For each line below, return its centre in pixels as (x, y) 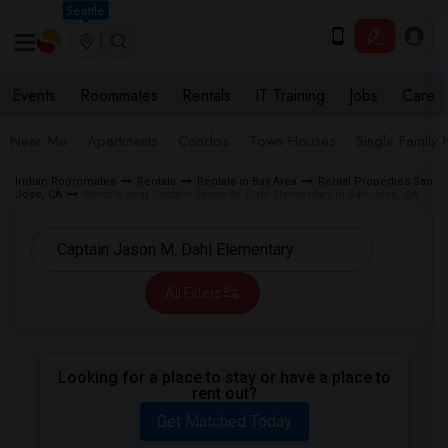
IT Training (290, 95)
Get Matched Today (224, 421)
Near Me (38, 141)
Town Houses (292, 141)
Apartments (122, 141)
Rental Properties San (375, 181)
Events (34, 95)
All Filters (193, 293)
